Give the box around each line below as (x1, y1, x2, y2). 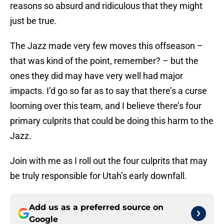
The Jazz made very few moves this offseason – (10, 40, 203, 51)
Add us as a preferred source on (29, 202, 163, 212)
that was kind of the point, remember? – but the (10, 55, 198, 66)
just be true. (10, 15, 57, 26)
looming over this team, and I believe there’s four (10, 100, 201, 111)
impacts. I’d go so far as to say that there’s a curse (10, 85, 207, 96)
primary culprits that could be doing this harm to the (10, 115, 213, 126)
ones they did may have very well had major (10, 70, 183, 81)
